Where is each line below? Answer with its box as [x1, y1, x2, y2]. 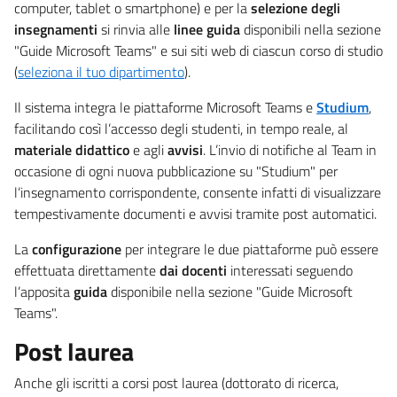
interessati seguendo [227, 259, 353, 281]
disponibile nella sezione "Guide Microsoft [107, 280, 353, 302]
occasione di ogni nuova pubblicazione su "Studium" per [14, 160, 338, 182]
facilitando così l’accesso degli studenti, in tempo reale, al [14, 117, 348, 139]
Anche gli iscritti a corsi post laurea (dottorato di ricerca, [14, 371, 339, 393]
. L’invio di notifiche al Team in [203, 138, 377, 160]
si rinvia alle [97, 18, 174, 40]
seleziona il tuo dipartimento [18, 60, 184, 82]
